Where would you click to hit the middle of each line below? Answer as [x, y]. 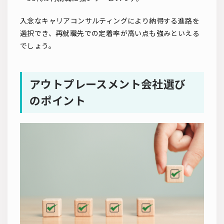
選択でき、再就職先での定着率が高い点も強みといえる [110, 33]
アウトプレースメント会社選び [108, 84]
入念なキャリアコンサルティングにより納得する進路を [110, 21]
